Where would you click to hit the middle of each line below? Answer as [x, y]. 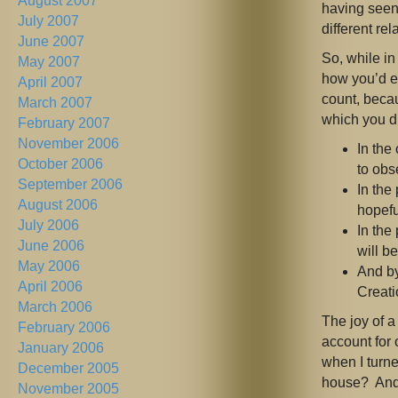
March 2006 [55, 307]
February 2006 [64, 328]
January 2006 [61, 348]
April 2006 [50, 287]
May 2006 [49, 267]
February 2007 [64, 123]
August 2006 [58, 205]
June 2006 [51, 246]
